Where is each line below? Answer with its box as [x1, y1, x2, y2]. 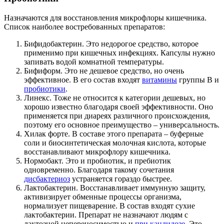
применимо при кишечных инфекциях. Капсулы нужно [24, 48, 215, 57]
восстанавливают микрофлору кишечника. [24, 147, 170, 156]
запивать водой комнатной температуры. [24, 57, 164, 66]
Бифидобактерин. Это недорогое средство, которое [24, 39, 198, 48]
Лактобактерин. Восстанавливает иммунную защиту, [24, 183, 205, 192]
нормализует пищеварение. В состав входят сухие [24, 201, 195, 210]
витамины [142, 75, 177, 84]
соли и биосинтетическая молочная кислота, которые [24, 138, 206, 147]
